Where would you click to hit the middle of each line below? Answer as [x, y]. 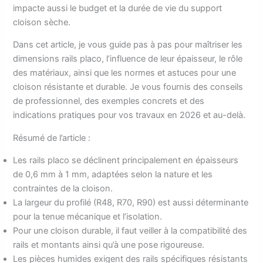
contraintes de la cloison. [63, 189]
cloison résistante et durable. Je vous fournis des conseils [128, 87]
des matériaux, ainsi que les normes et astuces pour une [125, 73]
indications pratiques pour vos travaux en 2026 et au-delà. [129, 115]
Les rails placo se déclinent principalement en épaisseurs [126, 161]
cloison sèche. [42, 22]
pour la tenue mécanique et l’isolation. [88, 217]
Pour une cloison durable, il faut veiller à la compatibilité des [130, 231]
